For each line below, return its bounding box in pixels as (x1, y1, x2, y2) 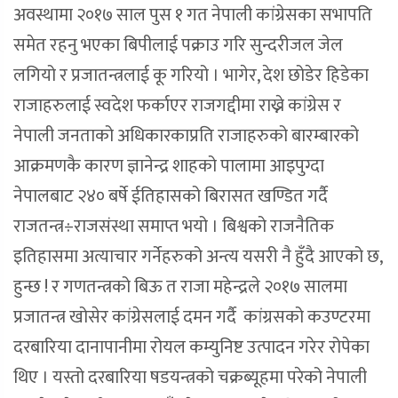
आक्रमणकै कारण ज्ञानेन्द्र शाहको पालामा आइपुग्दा (13, 151, 324, 182)
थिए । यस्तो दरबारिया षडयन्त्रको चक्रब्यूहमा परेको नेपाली (13, 362, 367, 394)
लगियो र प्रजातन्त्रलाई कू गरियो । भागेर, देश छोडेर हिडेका (13, 60, 369, 92)
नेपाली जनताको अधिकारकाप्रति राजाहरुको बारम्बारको (13, 121, 359, 152)
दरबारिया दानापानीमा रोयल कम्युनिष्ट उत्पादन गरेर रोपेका (13, 332, 370, 363)
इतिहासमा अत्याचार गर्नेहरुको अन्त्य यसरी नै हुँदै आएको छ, (13, 242, 382, 273)
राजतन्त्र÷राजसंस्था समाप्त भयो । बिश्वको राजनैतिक (13, 211, 334, 243)
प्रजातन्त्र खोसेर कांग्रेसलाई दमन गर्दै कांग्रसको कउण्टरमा (13, 302, 370, 333)
